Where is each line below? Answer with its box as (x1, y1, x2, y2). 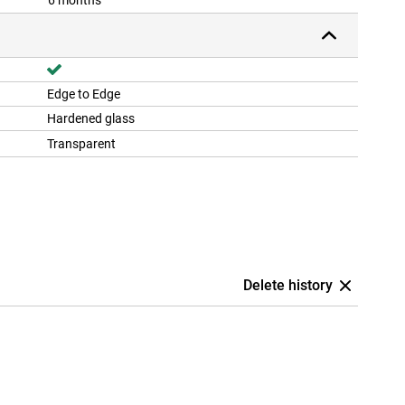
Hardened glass (47, 111, 135, 127)
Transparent (47, 137, 116, 152)
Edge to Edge (47, 87, 120, 102)
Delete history (243, 277, 333, 295)
